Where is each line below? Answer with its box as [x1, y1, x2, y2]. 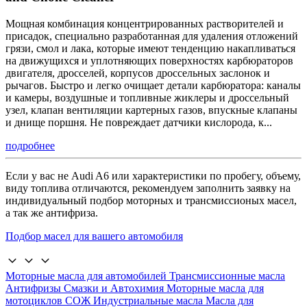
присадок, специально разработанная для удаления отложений [5, 29, 298, 42]
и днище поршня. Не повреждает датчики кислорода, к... [5, 116, 272, 128]
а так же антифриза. [5, 206, 98, 219]
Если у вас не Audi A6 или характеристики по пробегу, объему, [5, 169, 301, 182]
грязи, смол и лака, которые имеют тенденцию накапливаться [5, 42, 295, 54]
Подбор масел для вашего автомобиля [5, 230, 183, 242]
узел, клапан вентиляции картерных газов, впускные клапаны [5, 103, 297, 116]
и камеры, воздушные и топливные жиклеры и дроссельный [5, 91, 289, 103]
